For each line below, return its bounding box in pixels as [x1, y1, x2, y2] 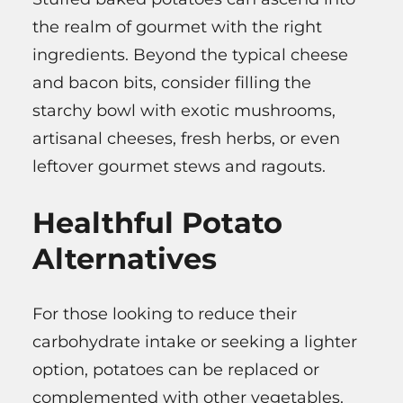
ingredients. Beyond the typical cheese [32, 44, 348, 65]
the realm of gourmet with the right [32, 16, 322, 37]
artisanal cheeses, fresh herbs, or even [32, 128, 340, 148]
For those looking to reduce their [32, 304, 297, 325]
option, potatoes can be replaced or [32, 360, 319, 381]
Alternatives [32, 240, 217, 276]
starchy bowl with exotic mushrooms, [32, 100, 336, 121]
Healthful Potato [32, 204, 282, 240]
